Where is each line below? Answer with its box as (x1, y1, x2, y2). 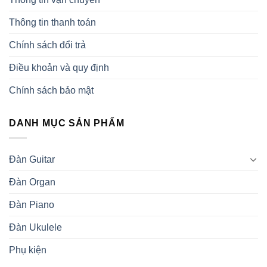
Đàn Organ (9, 176, 55, 187)
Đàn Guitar (9, 154, 55, 164)
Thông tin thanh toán (9, 17, 96, 28)
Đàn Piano (9, 199, 54, 210)
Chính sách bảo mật (9, 85, 94, 96)
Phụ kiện (9, 244, 46, 255)
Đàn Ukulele (9, 222, 62, 232)
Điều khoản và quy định (9, 63, 109, 73)
